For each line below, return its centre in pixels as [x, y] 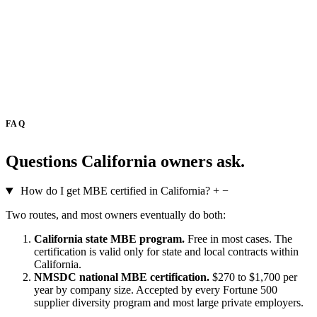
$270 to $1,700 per [253, 277]
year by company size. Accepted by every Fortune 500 [156, 290]
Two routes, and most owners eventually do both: [116, 215]
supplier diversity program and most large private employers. [169, 303]
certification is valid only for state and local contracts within [166, 252]
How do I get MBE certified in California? [115, 191]
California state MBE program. [109, 239]
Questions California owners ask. [125, 161]
